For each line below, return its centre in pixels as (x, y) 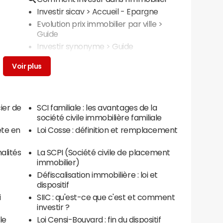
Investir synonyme (71, 46)
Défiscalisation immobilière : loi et (97, 175)
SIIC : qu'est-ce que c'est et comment (106, 197)
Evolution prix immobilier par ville (97, 24)
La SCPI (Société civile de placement (104, 153)
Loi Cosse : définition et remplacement (107, 130)
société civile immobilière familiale (99, 118)
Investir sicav (61, 11)
